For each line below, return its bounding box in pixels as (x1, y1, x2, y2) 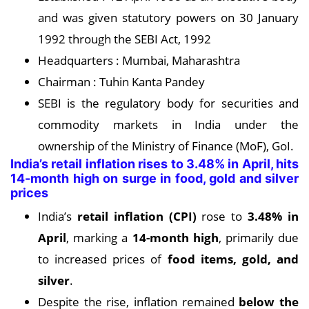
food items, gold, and (167, 250, 299, 268)
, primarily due (218, 229, 299, 246)
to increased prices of (38, 250, 168, 268)
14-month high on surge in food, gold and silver (10, 171, 299, 186)
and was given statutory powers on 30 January (38, 9, 299, 26)
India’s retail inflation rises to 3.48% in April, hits (10, 157, 299, 172)
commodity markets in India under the (38, 116, 299, 133)
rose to (196, 208, 248, 225)
